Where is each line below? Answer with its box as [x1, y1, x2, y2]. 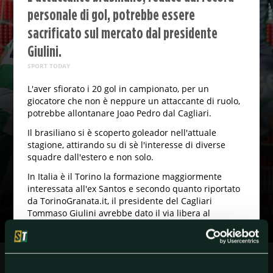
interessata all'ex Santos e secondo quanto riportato [27, 183, 240, 195]
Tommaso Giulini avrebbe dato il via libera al [27, 207, 210, 219]
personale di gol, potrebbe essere [27, 5, 195, 23]
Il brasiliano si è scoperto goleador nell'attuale [27, 127, 216, 139]
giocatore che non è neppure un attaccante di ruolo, [27, 95, 240, 107]
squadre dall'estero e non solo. [27, 151, 154, 163]
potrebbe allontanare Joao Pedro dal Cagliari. [27, 107, 211, 119]
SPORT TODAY [27, 62, 70, 71]
